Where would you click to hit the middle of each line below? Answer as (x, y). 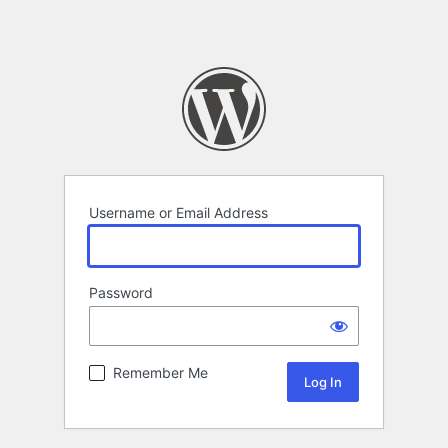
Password (121, 293)
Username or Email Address (178, 213)
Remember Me (160, 373)
